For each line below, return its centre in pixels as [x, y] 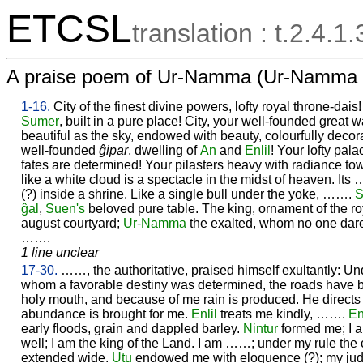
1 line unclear [60, 252]
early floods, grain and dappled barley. [132, 328]
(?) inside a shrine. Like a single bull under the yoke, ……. [188, 194]
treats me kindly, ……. [283, 314]
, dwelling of [164, 150]
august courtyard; [72, 223]
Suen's [65, 208]
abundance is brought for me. [106, 314]
